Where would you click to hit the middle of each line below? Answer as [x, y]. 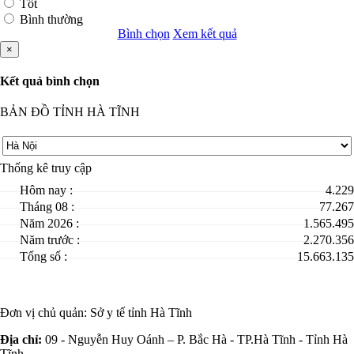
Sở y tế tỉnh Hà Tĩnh [141, 313]
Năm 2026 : [49, 224]
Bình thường [51, 19]
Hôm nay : [46, 190]
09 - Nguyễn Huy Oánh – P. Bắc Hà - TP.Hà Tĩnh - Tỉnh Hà [195, 340]
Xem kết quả [205, 33]
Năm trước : [50, 240]
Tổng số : [43, 257]
